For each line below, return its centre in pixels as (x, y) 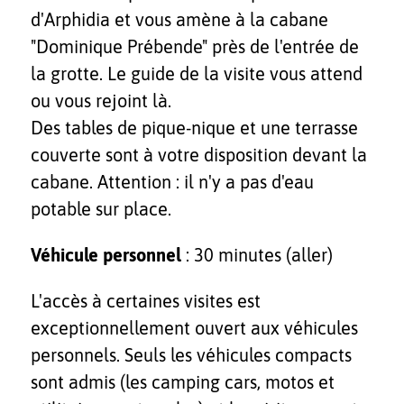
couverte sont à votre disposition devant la (199, 155)
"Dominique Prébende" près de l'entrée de (195, 47)
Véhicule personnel (106, 255)
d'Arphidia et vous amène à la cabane (179, 20)
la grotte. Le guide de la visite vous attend (197, 74)
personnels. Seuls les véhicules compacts (191, 354)
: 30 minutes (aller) (257, 255)
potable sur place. (101, 209)
